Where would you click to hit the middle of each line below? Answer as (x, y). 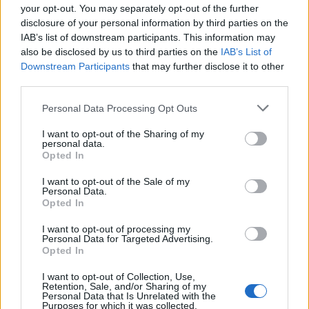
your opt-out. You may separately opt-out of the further (140, 8)
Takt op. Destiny (48, 186)
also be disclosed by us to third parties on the (121, 52)
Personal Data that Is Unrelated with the (129, 296)
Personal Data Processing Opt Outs (120, 108)
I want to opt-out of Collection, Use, (119, 277)
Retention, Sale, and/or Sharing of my (124, 286)
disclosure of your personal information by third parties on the (154, 23)
